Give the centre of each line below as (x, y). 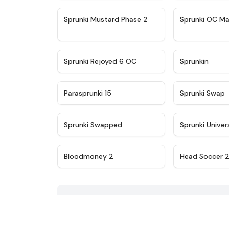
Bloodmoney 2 (89, 156)
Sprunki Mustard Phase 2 (106, 19)
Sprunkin (194, 61)
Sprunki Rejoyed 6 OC (100, 61)
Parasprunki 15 (88, 93)
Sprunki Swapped (93, 125)
